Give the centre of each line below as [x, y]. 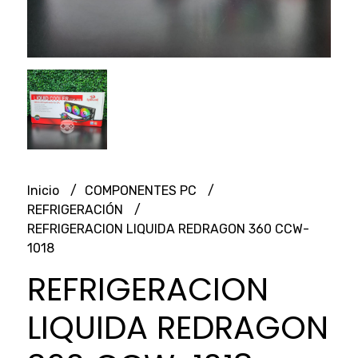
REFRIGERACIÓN [76, 209]
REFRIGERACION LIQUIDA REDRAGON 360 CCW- [168, 229]
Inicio [44, 190]
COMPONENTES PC [142, 190]
